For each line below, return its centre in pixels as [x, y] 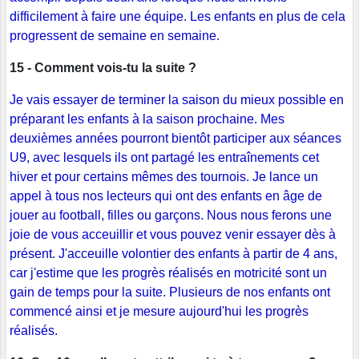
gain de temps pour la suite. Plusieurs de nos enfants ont [170, 292]
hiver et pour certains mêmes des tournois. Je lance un [164, 177]
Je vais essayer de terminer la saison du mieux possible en [177, 100]
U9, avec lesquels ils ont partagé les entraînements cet [164, 158]
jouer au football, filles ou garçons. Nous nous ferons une [171, 216]
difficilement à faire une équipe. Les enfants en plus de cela [177, 17]
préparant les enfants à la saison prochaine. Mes [147, 119]
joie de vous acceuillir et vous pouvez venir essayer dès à [173, 235]
